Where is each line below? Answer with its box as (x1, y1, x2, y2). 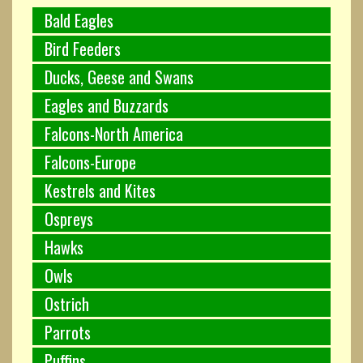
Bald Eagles (45, 7, 113, 32)
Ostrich (45, 291, 89, 316)
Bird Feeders (45, 36, 121, 61)
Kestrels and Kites (45, 177, 156, 203)
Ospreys (45, 206, 93, 231)
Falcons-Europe (45, 149, 136, 174)
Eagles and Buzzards (45, 92, 169, 117)
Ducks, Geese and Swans (45, 64, 194, 89)
